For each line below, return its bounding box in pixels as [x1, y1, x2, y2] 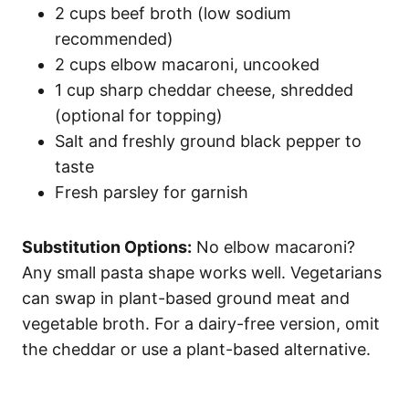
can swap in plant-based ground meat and [22, 288, 350, 308]
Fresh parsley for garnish [55, 182, 248, 202]
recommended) [55, 28, 173, 48]
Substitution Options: [22, 236, 192, 257]
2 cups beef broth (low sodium [55, 3, 291, 23]
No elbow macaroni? [192, 236, 355, 257]
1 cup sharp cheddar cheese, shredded [55, 79, 353, 100]
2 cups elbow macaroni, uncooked [55, 54, 320, 74]
